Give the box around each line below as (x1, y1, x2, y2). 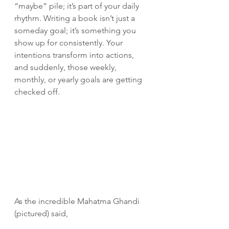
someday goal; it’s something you (14, 25, 138, 35)
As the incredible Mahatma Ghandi (14, 196, 142, 206)
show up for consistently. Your (14, 37, 125, 48)
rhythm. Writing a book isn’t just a (14, 13, 137, 23)
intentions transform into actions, (14, 50, 136, 60)
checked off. (14, 86, 60, 97)
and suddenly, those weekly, (14, 62, 119, 72)
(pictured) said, (14, 208, 68, 218)
